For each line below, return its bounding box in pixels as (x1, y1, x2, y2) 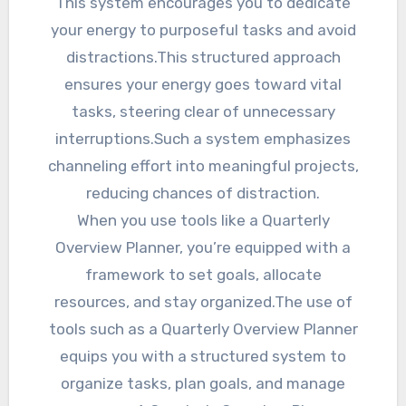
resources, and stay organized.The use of (53, 293, 353, 312)
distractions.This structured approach (65, 48, 341, 67)
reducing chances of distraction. (86, 184, 320, 203)
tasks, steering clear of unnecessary (71, 102, 335, 121)
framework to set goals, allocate (84, 266, 322, 285)
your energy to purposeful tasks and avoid (50, 21, 356, 40)
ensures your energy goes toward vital (64, 75, 342, 94)
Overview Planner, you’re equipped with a (55, 238, 351, 257)
